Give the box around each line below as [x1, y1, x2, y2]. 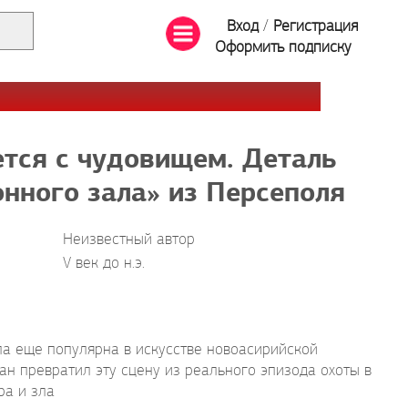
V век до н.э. [63, 255, 145, 272]
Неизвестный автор [63, 231, 195, 249]
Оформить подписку [215, 39, 352, 56]
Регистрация [273, 18, 358, 36]
